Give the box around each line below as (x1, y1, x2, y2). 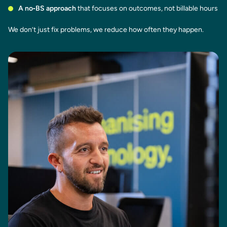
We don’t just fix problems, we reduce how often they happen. (8, 25, 204, 34)
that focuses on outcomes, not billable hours (76, 4, 218, 13)
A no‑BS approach (18, 4, 76, 13)
